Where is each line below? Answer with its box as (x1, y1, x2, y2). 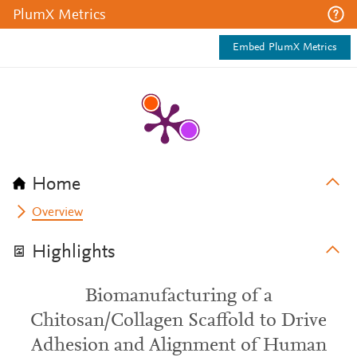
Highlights (32, 243, 116, 262)
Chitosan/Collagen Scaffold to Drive (30, 312, 327, 331)
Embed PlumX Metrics (233, 42, 337, 53)
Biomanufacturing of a (84, 287, 273, 306)
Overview (32, 206, 84, 219)
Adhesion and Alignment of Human (30, 336, 327, 355)
